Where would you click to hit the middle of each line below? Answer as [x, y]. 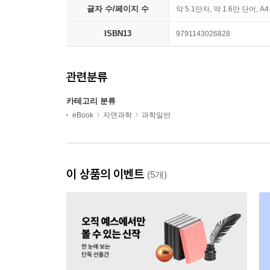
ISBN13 [118, 34]
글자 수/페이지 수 [118, 9]
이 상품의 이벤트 [107, 174]
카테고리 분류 [91, 101]
